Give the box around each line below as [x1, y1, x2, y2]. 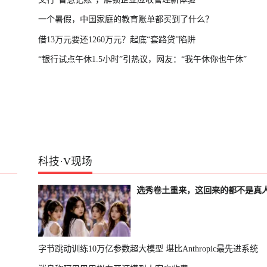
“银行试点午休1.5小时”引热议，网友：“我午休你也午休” [38, 54, 247, 64]
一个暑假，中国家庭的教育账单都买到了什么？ [38, 14, 213, 24]
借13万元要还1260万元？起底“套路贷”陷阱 [38, 34, 195, 44]
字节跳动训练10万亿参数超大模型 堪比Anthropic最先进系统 [38, 244, 258, 254]
